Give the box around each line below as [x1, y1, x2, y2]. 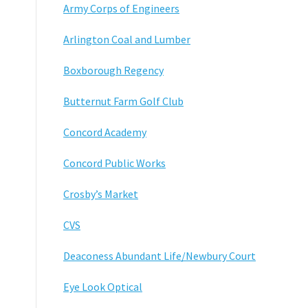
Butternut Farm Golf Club [63, 93, 184, 108]
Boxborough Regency [63, 63, 164, 77]
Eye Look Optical [63, 279, 142, 294]
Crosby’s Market [63, 186, 138, 201]
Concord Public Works [63, 155, 166, 170]
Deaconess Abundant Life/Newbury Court [63, 248, 256, 263]
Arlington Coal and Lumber [63, 32, 190, 46]
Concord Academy [63, 124, 146, 139]
